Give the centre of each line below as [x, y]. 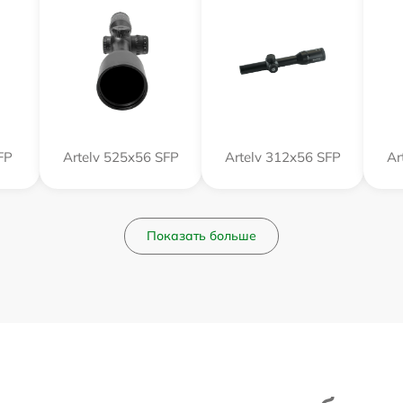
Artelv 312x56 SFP [282, 157]
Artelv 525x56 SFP [121, 157]
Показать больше [201, 236]
